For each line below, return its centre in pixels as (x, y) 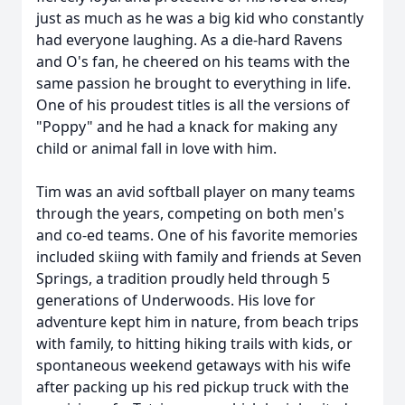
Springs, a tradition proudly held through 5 (183, 278)
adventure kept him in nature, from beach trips (198, 322)
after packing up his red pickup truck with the (193, 387)
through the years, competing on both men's (190, 213)
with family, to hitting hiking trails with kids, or (194, 344)
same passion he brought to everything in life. (193, 83)
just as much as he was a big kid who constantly (200, 18)
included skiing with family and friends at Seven (199, 257)
